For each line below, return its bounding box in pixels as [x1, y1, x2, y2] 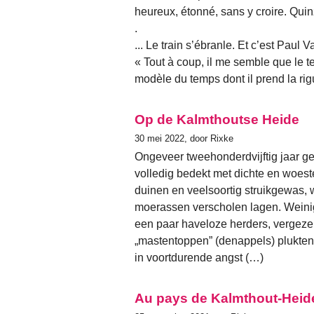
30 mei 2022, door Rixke [135, 132, 233, 144]
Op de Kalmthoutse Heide [135, 111, 299, 127]
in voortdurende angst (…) [135, 251, 264, 264]
